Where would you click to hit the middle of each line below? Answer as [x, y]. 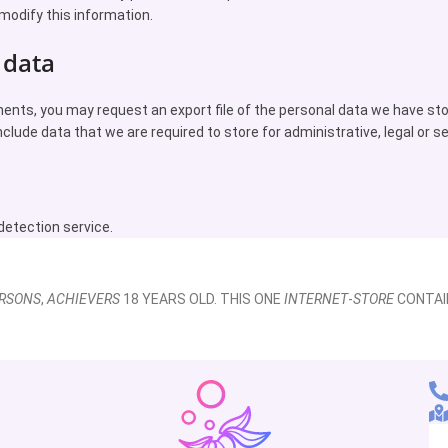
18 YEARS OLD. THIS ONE [202, 299]
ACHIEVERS [83, 299]
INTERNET [316, 299]
